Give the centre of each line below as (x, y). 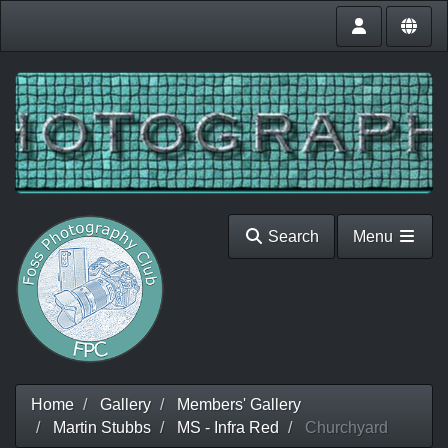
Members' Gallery (239, 404)
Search (291, 236)
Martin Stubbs (102, 427)
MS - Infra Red (228, 427)
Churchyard (344, 427)
